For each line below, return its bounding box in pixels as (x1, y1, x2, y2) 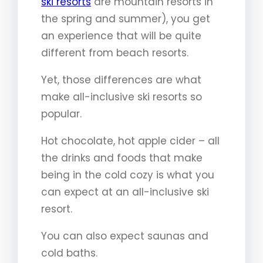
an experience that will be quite (41, 28, 201, 43)
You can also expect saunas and (41, 228, 208, 243)
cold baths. (41, 245, 97, 260)
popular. (41, 106, 82, 121)
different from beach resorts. (41, 45, 188, 60)
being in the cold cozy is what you (41, 167, 214, 182)
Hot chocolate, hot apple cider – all (41, 133, 220, 148)
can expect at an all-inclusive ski (41, 184, 209, 199)
